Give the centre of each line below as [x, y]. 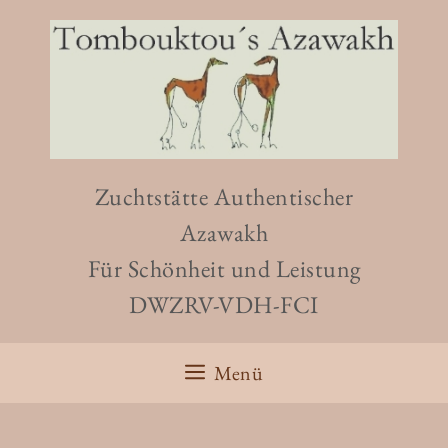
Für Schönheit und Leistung [224, 268]
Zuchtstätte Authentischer [224, 196]
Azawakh [224, 232]
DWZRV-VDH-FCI [224, 304]
